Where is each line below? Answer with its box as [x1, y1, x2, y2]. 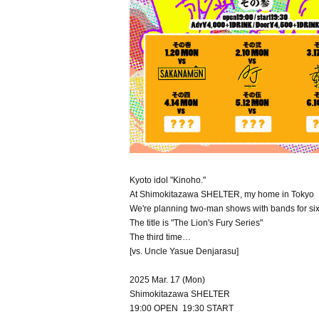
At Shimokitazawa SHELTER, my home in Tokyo [130, 189, 314, 199]
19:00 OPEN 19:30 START [130, 303, 234, 313]
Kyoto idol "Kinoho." [130, 175, 206, 185]
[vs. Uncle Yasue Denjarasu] [130, 246, 239, 256]
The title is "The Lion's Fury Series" [130, 218, 263, 228]
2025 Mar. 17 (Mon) [130, 275, 205, 285]
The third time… [130, 232, 191, 242]
